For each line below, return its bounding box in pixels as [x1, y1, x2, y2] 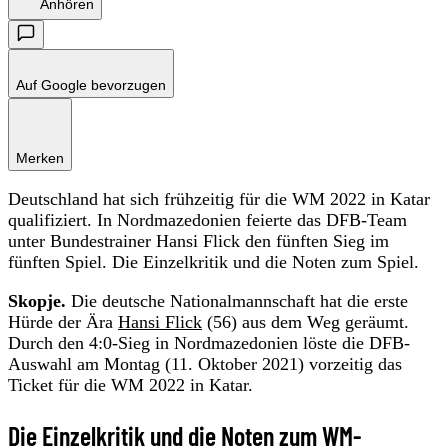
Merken [16, 149, 64, 166]
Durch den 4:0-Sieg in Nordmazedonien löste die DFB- [8, 332, 410, 353]
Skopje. [8, 290, 66, 311]
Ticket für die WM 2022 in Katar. [8, 374, 253, 395]
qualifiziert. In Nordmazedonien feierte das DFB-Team [8, 209, 407, 230]
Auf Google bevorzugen [16, 76, 166, 93]
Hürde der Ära [8, 311, 118, 332]
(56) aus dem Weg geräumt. [202, 311, 409, 332]
